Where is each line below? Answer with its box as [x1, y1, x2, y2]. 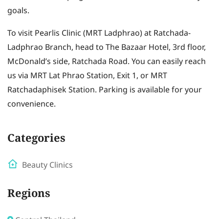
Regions [7, 186, 50, 203]
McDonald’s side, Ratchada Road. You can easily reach [7, 56, 206, 68]
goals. [7, 5, 29, 17]
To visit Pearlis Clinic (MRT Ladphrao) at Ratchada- [7, 27, 191, 40]
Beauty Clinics [22, 159, 73, 172]
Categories [7, 131, 66, 148]
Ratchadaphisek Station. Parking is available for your [7, 84, 202, 96]
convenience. [7, 98, 56, 110]
